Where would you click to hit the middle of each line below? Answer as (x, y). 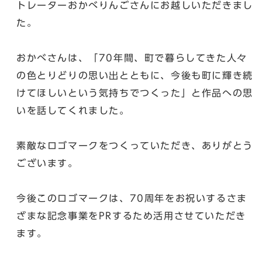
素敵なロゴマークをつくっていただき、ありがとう (135, 145)
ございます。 (47, 163)
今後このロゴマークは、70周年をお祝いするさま (132, 198)
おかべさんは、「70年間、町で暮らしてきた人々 (132, 58)
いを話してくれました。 (73, 110)
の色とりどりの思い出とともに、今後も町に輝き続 (135, 75)
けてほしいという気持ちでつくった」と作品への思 (135, 93)
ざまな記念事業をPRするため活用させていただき (131, 216)
